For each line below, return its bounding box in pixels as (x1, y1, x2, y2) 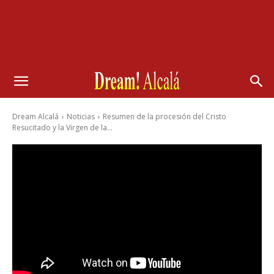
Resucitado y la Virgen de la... (12, 122, 113, 133)
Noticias (67, 111, 95, 122)
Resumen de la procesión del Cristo (103, 111, 226, 122)
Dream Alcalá (12, 111, 59, 122)
